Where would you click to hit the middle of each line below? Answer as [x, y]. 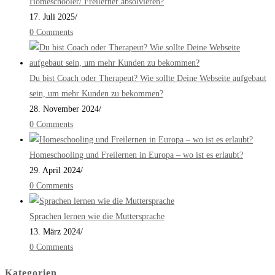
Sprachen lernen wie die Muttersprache [97, 217]
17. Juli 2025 [52, 17]
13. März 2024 [55, 232]
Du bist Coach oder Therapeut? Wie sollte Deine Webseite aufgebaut [148, 79]
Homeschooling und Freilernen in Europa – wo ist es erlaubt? [136, 155]
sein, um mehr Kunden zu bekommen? [96, 94]
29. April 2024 [55, 171]
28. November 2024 [64, 109]
